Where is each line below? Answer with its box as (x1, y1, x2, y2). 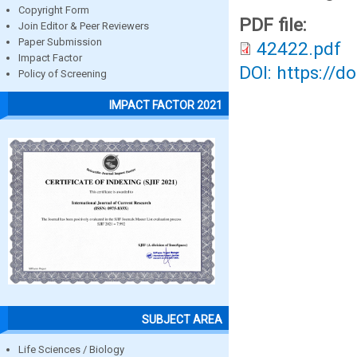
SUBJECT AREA (142, 312, 222, 326)
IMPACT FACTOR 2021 (109, 98, 222, 112)
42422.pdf (257, 38, 341, 60)
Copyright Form (18, 4, 89, 17)
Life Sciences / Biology (18, 343, 124, 355)
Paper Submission (18, 36, 102, 49)
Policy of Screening (18, 68, 107, 80)
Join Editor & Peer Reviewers (18, 20, 149, 33)
